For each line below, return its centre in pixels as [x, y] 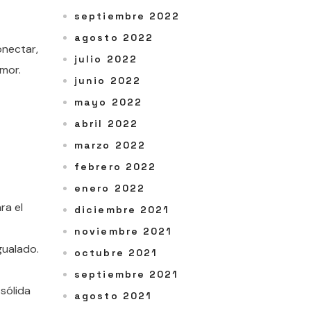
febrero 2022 [116, 167]
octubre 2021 [116, 253]
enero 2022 [110, 188]
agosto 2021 [114, 296]
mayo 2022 [108, 102]
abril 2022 [106, 124]
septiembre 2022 [127, 16]
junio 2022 [108, 81]
